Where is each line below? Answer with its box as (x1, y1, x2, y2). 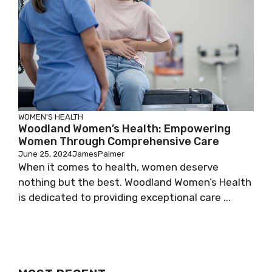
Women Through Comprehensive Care (18, 135, 219, 149)
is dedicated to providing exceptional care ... (18, 191, 231, 204)
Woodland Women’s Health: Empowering (18, 122, 231, 136)
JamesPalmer (72, 149, 124, 159)
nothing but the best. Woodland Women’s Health (18, 176, 251, 189)
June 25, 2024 (18, 149, 72, 159)
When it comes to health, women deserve (18, 161, 219, 174)
